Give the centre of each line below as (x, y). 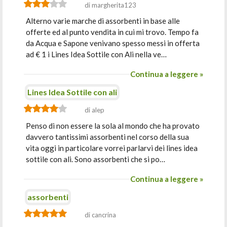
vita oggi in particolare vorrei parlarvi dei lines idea (112, 148)
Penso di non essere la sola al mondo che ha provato (113, 126)
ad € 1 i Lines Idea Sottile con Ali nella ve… (97, 54)
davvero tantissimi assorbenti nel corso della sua (108, 137)
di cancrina (101, 215)
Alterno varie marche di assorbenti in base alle (103, 21)
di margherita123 (111, 5)
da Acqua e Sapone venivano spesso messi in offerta (113, 43)
